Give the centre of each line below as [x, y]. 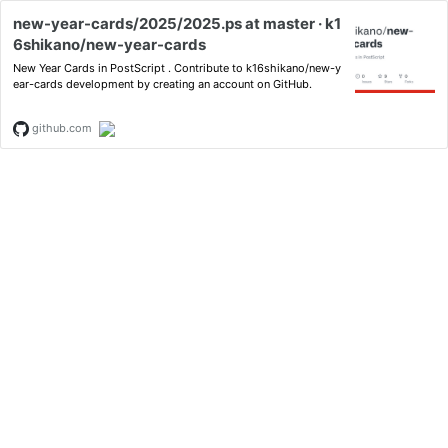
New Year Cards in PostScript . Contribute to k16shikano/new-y [177, 68]
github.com [60, 128]
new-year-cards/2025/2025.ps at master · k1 [177, 23]
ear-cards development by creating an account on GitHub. [162, 84]
